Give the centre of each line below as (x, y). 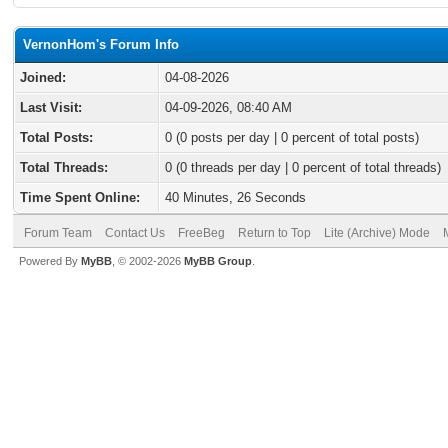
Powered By (50, 261)
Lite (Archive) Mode (377, 233)
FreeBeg (201, 233)
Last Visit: (51, 107)
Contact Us (135, 233)
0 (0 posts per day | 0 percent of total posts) (292, 137)
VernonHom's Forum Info (101, 44)
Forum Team (58, 233)
